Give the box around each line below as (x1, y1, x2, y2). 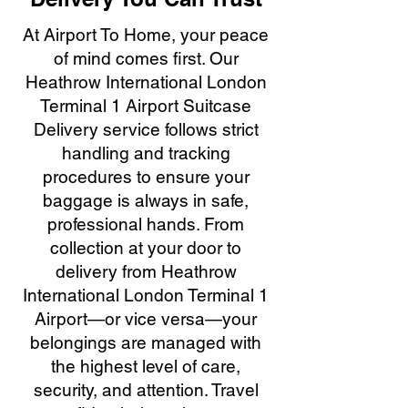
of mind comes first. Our (53, 48, 239, 68)
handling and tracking (61, 143, 230, 163)
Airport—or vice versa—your (35, 309, 257, 329)
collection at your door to (50, 238, 241, 258)
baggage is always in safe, (43, 190, 249, 210)
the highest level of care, (51, 356, 240, 376)
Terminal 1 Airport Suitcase (40, 96, 251, 116)
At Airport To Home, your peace (23, 25, 269, 45)
